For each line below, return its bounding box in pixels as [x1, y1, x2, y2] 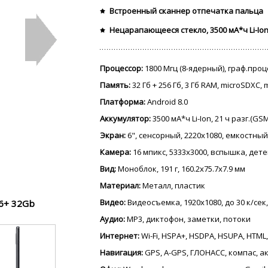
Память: [100, 80, 130, 90]
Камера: [100, 147, 131, 157]
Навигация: [100, 247, 143, 258]
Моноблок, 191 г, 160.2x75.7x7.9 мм [116, 163, 245, 174]
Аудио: [100, 214, 125, 224]
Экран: [100, 130, 126, 141]
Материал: [100, 180, 141, 191]
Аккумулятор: [100, 113, 151, 124]
